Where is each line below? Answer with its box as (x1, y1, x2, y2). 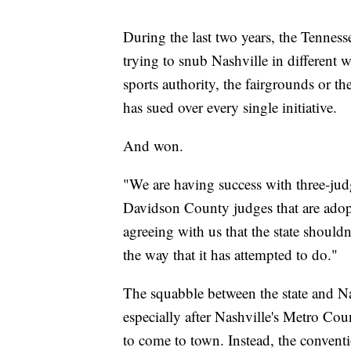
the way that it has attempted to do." (123, 244, 338, 265)
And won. (123, 136, 183, 156)
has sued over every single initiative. (123, 97, 337, 118)
